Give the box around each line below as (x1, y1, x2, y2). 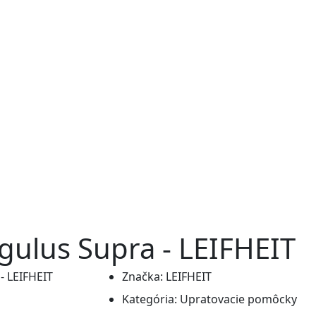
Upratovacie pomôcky (180, 291, 297, 307)
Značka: (122, 269, 163, 284)
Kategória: (122, 291, 177, 307)
